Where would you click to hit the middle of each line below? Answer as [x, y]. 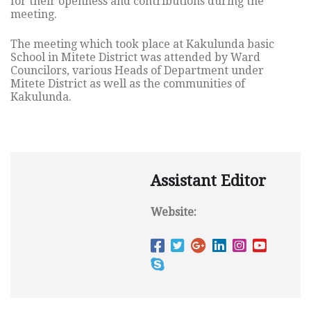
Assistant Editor [208, 181]
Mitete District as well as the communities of [128, 84]
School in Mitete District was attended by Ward [135, 58]
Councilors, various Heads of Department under [137, 71]
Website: [174, 212]
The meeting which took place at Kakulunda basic [142, 44]
